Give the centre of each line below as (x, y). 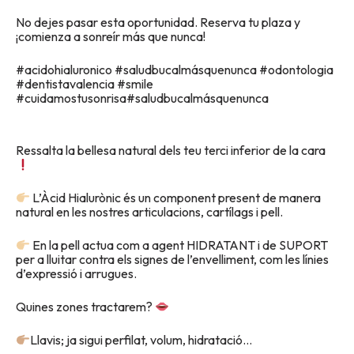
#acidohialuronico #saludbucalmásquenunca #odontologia (175, 70)
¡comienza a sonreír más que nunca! (111, 36)
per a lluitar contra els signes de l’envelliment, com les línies (172, 259)
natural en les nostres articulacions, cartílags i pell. (149, 212)
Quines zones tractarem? (85, 307)
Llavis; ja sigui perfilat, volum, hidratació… (141, 340)
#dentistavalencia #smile (85, 84)
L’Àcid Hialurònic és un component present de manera (176, 198)
